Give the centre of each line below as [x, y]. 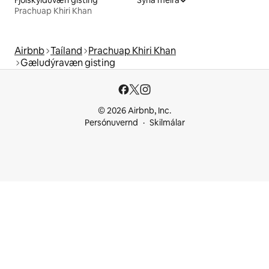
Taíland [66, 51]
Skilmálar [167, 123]
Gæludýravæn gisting [68, 63]
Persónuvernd [111, 123]
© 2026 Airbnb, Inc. [134, 111]
